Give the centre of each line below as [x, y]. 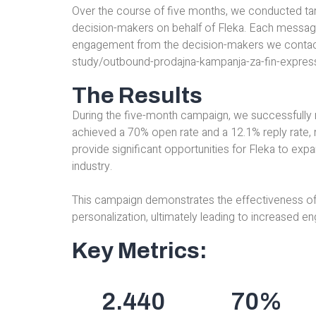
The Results [137, 96]
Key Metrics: [140, 251]
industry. [92, 167]
